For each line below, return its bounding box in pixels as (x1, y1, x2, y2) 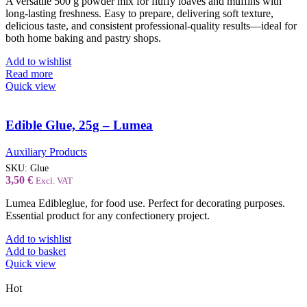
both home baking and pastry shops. (5, 32, 161, 45)
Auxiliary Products (5, 145, 87, 158)
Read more (5, 68, 53, 80)
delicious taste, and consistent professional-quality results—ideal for (5, 20, 297, 32)
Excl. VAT (36, 175, 73, 186)
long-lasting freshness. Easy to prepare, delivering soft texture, (5, 8, 273, 20)
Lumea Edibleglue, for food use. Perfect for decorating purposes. (5, 197, 285, 209)
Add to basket (5, 245, 66, 257)
